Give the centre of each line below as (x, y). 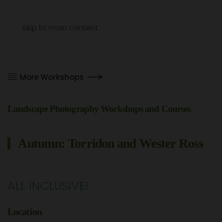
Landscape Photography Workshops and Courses (99, 109)
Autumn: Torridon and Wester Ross (109, 143)
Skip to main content (60, 28)
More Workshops (52, 77)
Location (25, 212)
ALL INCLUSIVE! (48, 186)
